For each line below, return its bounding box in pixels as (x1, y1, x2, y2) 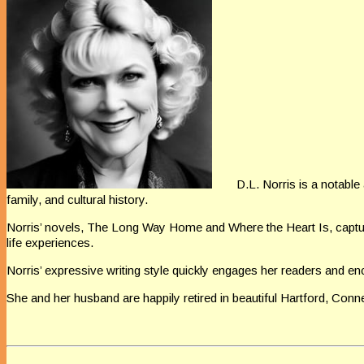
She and (6, 291, 54, 305)
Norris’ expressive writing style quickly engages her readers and (6, 263, 348, 278)
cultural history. (67, 193, 148, 207)
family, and (6, 193, 67, 207)
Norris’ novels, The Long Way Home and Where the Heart (6, 220, 318, 235)
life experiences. (6, 236, 93, 250)
